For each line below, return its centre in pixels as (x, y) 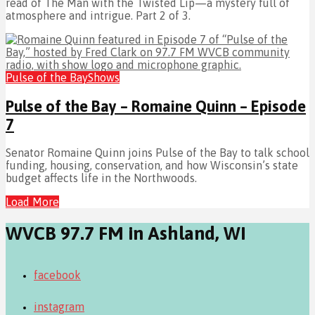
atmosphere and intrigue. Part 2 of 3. (98, 16)
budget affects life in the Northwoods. (101, 178)
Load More (32, 201)
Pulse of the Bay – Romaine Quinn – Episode (156, 106)
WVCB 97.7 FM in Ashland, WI (126, 234)
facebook (57, 275)
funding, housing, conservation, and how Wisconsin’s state (152, 165)
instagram (59, 306)
